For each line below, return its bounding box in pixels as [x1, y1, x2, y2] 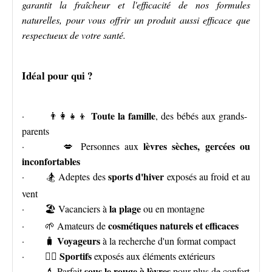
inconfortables [22, 154, 80, 168]
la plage [107, 202, 141, 216]
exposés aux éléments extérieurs [92, 250, 215, 262]
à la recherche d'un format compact [100, 234, 236, 247]
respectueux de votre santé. [22, 29, 126, 41]
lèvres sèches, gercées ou [143, 139, 251, 153]
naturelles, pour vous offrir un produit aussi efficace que [22, 13, 250, 26]
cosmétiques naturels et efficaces [108, 219, 239, 233]
